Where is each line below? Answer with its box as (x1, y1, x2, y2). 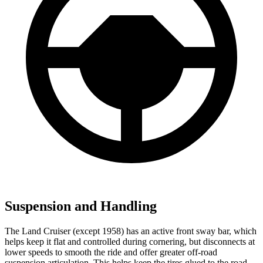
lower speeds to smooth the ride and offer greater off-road (5, 247, 217, 258)
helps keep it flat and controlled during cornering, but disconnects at (5, 237, 255, 247)
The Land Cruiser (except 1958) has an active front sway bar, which (5, 226, 257, 237)
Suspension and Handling (5, 198, 157, 214)
